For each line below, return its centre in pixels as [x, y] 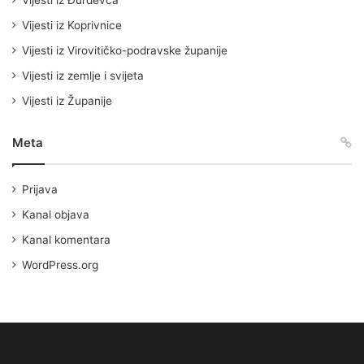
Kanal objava [56, 215]
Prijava [40, 190]
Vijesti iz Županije [67, 101]
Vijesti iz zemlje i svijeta [83, 76]
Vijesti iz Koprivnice [72, 26]
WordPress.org [60, 265]
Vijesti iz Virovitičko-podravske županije [125, 51]
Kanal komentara [66, 240]
